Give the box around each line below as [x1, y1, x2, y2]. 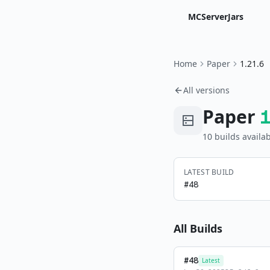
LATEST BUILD [184, 167, 234, 177]
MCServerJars [188, 11, 243, 22]
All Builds [174, 221, 222, 236]
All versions [183, 84, 230, 96]
